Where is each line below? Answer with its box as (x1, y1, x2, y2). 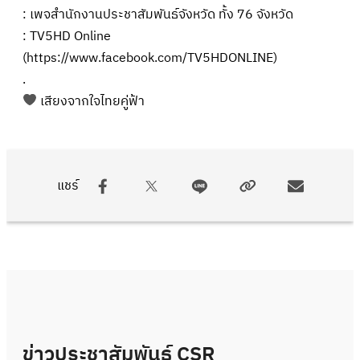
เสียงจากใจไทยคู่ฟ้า (37, 90, 145, 112)
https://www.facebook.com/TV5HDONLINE (27, 47, 273, 69)
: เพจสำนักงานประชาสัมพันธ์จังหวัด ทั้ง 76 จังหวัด (22, 3, 293, 26)
